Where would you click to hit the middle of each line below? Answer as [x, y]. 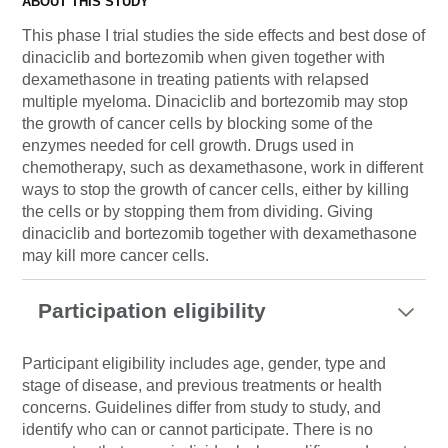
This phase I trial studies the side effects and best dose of [223, 35]
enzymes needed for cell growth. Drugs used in [188, 145]
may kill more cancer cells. [115, 255]
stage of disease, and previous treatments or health [202, 385]
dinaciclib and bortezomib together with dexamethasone [219, 233]
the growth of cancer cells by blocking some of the [197, 123]
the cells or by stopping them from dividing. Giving [197, 211]
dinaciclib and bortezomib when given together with [203, 57]
